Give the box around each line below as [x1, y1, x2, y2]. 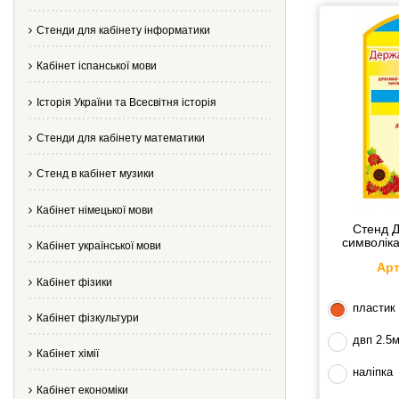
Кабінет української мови [37, 240, 161, 253]
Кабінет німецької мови [37, 203, 153, 216]
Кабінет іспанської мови [37, 60, 157, 73]
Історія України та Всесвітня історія [37, 95, 216, 109]
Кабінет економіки [37, 383, 128, 396]
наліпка [353, 365, 394, 379]
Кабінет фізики [37, 275, 112, 289]
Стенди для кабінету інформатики [37, 23, 210, 37]
